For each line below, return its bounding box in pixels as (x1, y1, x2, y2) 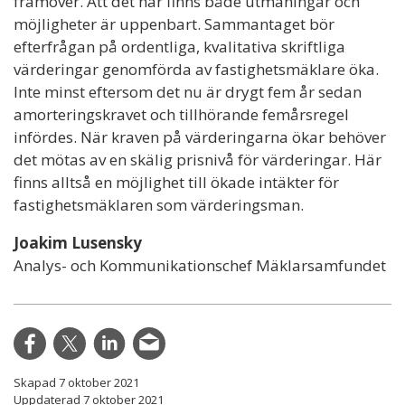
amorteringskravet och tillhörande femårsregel (14, 104, 349, 126)
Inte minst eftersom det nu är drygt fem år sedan (14, 81, 362, 103)
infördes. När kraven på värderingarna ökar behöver (14, 127, 386, 148)
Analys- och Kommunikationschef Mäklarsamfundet (14, 255, 386, 277)
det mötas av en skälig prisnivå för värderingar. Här (14, 149, 381, 171)
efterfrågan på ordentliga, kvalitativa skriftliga (14, 36, 345, 58)
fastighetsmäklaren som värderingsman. (14, 194, 307, 216)
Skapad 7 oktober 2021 (14, 374, 139, 391)
